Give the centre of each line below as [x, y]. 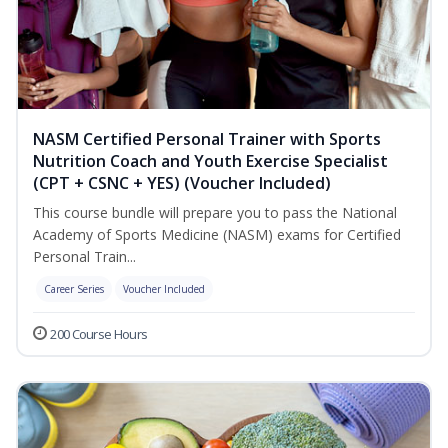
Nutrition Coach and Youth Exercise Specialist [210, 161]
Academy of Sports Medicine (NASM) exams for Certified [217, 235]
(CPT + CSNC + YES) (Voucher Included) [182, 183]
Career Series [74, 289]
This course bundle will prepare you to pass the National [215, 213]
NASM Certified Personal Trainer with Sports [207, 139]
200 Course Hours [99, 334]
